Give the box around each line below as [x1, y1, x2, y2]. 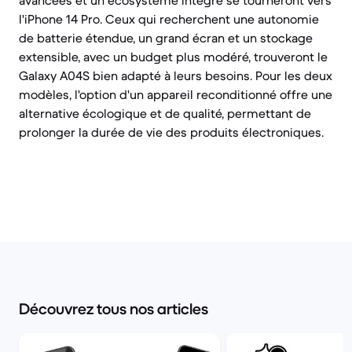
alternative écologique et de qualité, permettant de [19, 105, 311, 121]
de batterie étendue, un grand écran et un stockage [19, 30, 313, 46]
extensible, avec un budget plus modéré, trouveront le [19, 49, 328, 64]
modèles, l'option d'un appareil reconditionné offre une [19, 86, 332, 102]
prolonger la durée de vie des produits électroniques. [19, 124, 324, 140]
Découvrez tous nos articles [19, 299, 208, 319]
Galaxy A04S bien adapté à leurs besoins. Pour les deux [19, 68, 332, 83]
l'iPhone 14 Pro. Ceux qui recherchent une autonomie [19, 11, 319, 27]
